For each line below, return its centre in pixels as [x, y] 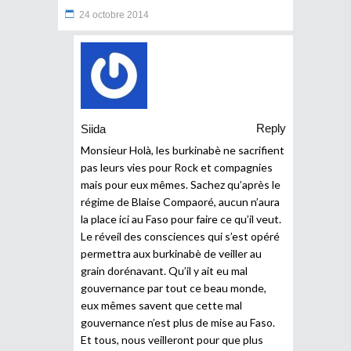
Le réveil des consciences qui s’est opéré [180, 236]
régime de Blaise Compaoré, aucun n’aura [180, 201]
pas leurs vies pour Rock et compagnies [177, 167]
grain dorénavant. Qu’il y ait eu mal [164, 270]
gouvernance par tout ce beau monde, [174, 288]
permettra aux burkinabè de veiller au [171, 253]
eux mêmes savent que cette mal [161, 305]
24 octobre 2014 [114, 14]
